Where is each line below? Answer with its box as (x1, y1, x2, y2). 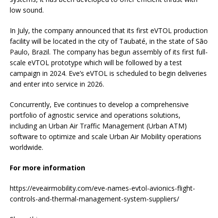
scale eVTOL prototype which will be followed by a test (10, 58, 182, 68)
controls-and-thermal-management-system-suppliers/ (10, 194, 179, 204)
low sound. (10, 5, 44, 15)
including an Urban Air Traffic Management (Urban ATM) (10, 121, 187, 131)
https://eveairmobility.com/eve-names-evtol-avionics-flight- (10, 183, 195, 193)
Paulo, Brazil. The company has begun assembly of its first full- (10, 47, 208, 57)
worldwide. (10, 143, 43, 152)
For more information (10, 163, 85, 173)
